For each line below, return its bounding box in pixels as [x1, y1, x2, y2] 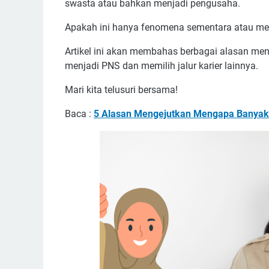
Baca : [65, 108, 94, 119]
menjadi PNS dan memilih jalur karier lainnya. [65, 60, 261, 71]
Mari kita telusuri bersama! [65, 84, 178, 95]
